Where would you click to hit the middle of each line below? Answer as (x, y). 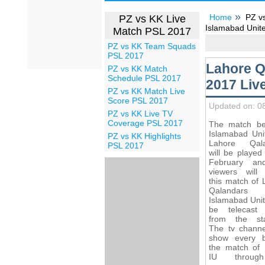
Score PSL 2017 (138, 101)
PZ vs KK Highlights (144, 136)
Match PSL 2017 (152, 31)
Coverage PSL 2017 (145, 123)
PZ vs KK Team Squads (152, 46)
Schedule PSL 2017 (144, 78)
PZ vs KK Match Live (146, 91)
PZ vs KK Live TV (140, 114)
